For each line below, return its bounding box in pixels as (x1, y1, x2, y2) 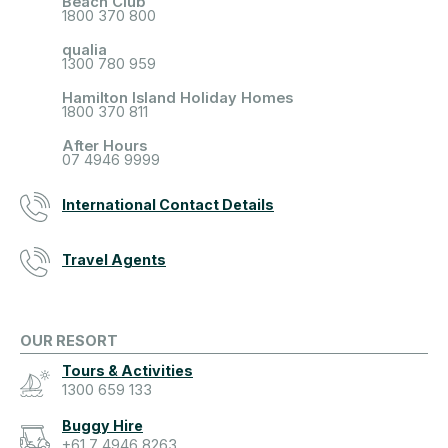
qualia (62, 41, 107, 60)
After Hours (62, 137, 147, 156)
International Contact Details (62, 196, 274, 214)
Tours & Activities (62, 362, 193, 380)
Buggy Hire (62, 417, 143, 435)
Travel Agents (62, 251, 166, 269)
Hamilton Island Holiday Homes (62, 89, 293, 108)
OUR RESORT (20, 332, 118, 351)
